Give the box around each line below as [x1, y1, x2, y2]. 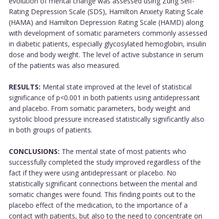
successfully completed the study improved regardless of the [8, 157, 201, 167]
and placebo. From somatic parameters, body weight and [8, 103, 190, 113]
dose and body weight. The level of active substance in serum [8, 49, 203, 59]
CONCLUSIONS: [8, 146, 60, 156]
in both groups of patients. [8, 125, 92, 134]
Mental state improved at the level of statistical [40, 82, 192, 91]
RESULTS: [8, 82, 41, 91]
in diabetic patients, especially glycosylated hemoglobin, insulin [8, 39, 206, 48]
